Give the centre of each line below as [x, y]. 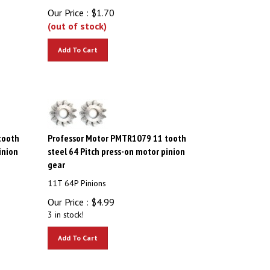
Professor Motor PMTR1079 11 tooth [117, 133]
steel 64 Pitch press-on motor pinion [117, 146]
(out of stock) [77, 20]
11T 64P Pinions [77, 178]
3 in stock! [66, 209]
